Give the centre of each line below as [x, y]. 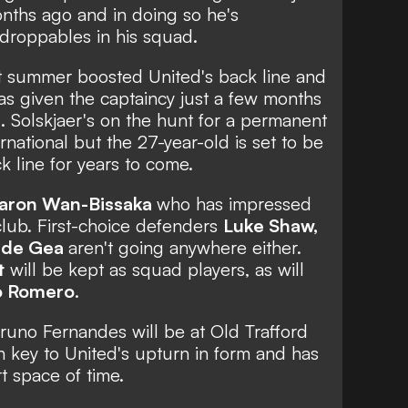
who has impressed [234, 203]
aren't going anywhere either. [185, 247]
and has [285, 352]
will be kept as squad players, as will [154, 269]
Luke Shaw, [270, 225]
